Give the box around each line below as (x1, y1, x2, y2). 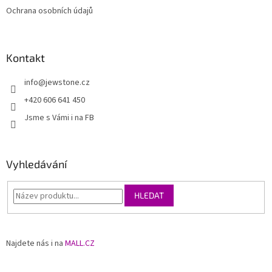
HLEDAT (134, 190, 164, 201)
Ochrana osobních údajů (6, 5, 93, 18)
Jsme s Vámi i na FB (24, 112, 94, 124)
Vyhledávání (6, 157, 67, 171)
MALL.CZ (65, 237, 95, 250)
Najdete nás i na (6, 237, 65, 250)
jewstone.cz (46, 76, 90, 89)
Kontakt (6, 51, 45, 65)
